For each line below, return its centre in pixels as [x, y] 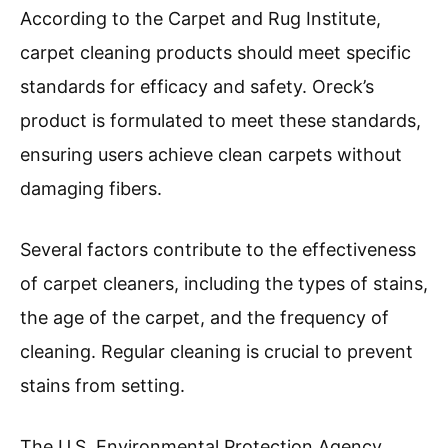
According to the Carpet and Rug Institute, [200, 19]
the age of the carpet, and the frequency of [204, 318]
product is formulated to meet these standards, [220, 121]
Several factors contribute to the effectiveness [218, 250]
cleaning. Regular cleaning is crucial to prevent [216, 352]
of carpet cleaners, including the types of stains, [224, 284]
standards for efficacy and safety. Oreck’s [197, 87]
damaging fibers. [91, 189]
